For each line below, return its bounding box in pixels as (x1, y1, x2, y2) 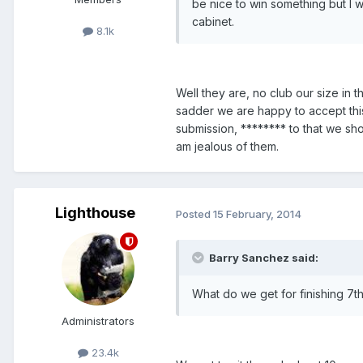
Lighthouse (54, 204, 135, 222)
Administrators (62, 314, 135, 328)
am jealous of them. (176, 139, 279, 154)
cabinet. (192, 15, 234, 29)
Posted (176, 207, 213, 220)
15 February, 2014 (213, 207, 301, 220)
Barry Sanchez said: (207, 251, 318, 265)
